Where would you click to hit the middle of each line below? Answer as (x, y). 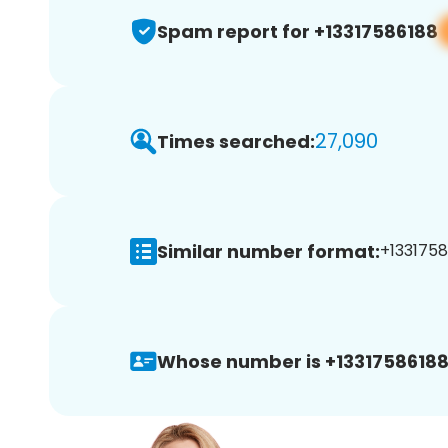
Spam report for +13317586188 (297, 31)
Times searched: (236, 141)
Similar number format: (268, 251)
